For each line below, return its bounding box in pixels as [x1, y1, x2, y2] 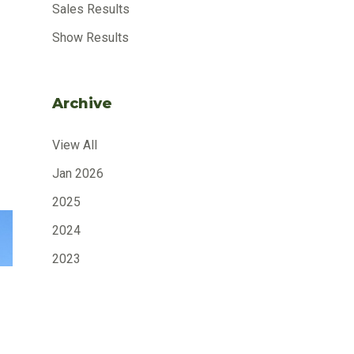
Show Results [52, 29, 129, 45]
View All [52, 137, 97, 153]
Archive [52, 94, 112, 112]
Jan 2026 [52, 165, 104, 181]
